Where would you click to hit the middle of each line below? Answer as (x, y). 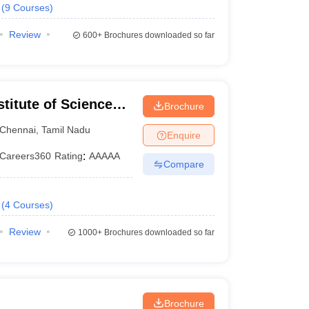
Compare (183, 164)
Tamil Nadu (66, 129)
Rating (69, 156)
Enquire (183, 135)
